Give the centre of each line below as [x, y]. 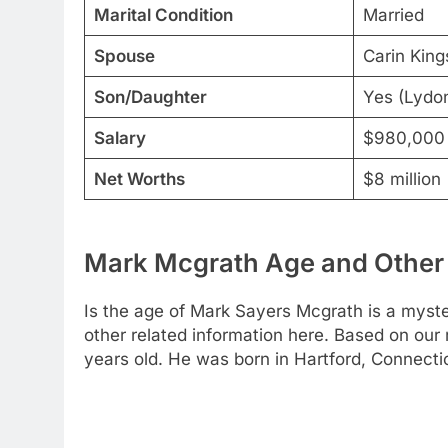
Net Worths [139, 178]
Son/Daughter [150, 96]
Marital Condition [163, 14]
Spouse [124, 55]
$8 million [401, 178]
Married [393, 14]
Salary [119, 137]
